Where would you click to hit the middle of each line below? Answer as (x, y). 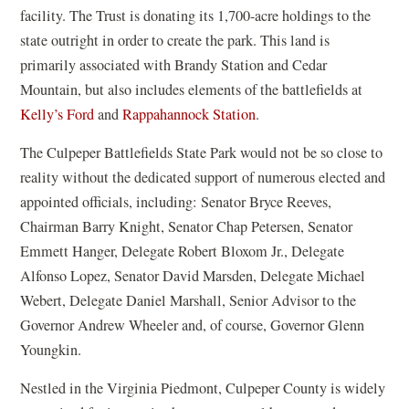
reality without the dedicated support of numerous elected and (203, 177)
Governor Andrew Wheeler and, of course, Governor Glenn (193, 325)
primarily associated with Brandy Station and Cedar (174, 65)
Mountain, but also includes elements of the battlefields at (192, 89)
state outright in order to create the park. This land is (175, 40)
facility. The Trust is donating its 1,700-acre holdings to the (196, 16)
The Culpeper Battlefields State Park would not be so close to (202, 152)
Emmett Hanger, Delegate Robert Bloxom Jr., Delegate (183, 251)
